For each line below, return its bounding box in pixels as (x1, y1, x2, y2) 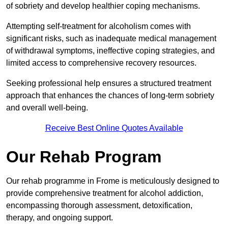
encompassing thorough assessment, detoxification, (6, 201, 192, 210)
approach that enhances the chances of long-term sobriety (6, 91, 214, 100)
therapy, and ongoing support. (6, 213, 113, 222)
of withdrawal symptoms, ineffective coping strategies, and (6, 46, 215, 55)
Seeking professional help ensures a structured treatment (6, 79, 211, 88)
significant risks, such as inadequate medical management (6, 34, 216, 43)
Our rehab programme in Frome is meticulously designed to (6, 177, 219, 186)
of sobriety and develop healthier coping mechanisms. (6, 2, 200, 11)
